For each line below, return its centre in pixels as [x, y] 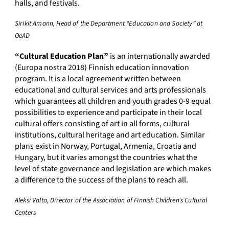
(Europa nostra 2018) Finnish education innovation [102, 68]
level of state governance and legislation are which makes [113, 169]
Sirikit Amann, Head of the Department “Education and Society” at [109, 24]
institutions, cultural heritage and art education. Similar [110, 135]
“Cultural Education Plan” [62, 56]
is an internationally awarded [159, 56]
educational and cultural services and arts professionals [110, 90]
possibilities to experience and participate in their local [108, 113]
